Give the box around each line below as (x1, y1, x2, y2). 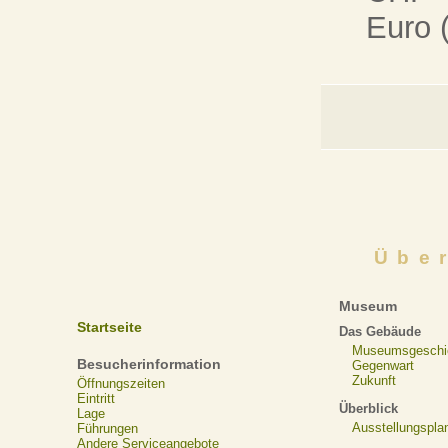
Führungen (76, 420, 138, 436)
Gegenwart (351, 357, 414, 373)
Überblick (339, 400, 399, 416)
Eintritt (76, 390, 115, 406)
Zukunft (351, 372, 396, 388)
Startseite (76, 319, 142, 336)
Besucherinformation (76, 356, 221, 373)
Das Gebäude (339, 324, 422, 340)
